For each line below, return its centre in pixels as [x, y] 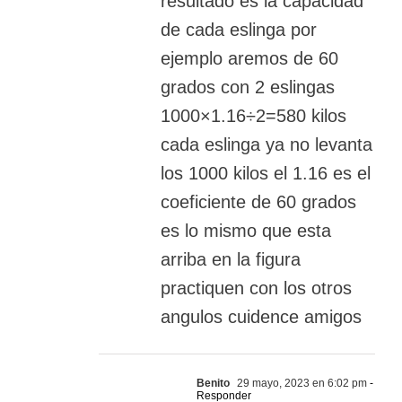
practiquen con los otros [256, 288]
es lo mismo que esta [246, 231]
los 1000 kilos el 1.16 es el [266, 174]
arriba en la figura [231, 260]
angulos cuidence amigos [261, 317]
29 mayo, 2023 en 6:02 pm [301, 384]
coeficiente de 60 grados [258, 202]
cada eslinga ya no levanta [267, 145]
